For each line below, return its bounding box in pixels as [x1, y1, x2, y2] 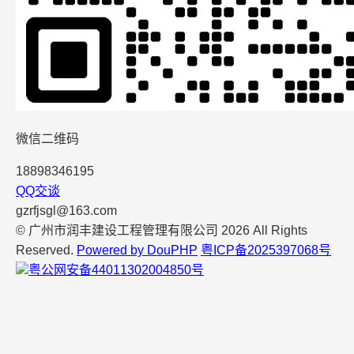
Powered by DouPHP [77, 243, 198, 258]
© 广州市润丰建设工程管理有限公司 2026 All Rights [16, 224, 307, 238]
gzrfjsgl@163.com [16, 204, 117, 218]
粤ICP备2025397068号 [201, 243, 331, 258]
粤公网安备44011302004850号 [28, 263, 204, 277]
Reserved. [16, 243, 77, 258]
